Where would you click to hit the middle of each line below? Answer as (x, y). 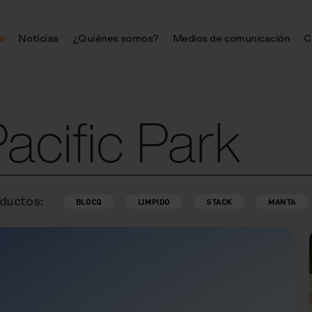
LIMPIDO (154, 201)
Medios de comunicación (231, 38)
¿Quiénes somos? (115, 38)
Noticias (38, 38)
